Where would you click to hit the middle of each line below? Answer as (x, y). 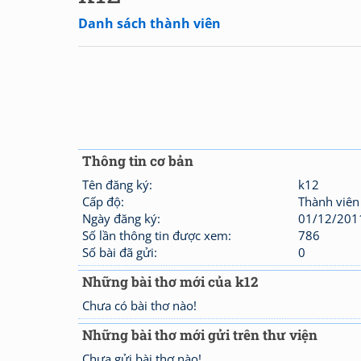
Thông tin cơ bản (138, 161)
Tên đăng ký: (117, 185)
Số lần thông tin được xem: (157, 235)
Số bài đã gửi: (120, 252)
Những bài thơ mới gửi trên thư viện (200, 335)
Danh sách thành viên (149, 23)
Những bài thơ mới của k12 (170, 282)
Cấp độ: (103, 201)
